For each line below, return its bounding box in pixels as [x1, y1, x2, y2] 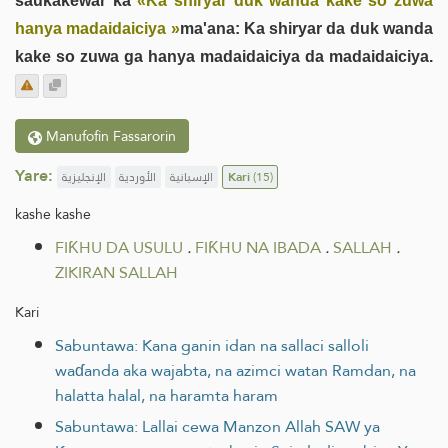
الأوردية [119, 165, 157, 188]
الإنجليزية [61, 165, 106, 188]
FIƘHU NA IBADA [195, 232, 321, 262]
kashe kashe [15, 200, 91, 227]
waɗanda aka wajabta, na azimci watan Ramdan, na [55, 355, 416, 385]
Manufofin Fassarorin [42, 122, 176, 149]
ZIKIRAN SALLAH [55, 257, 178, 287]
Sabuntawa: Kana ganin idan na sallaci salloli [55, 330, 369, 360]
